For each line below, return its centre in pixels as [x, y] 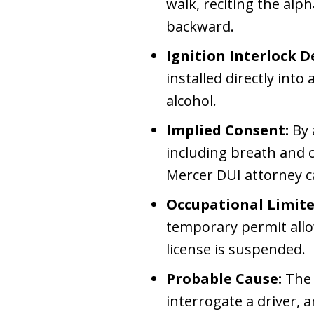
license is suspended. [236, 249]
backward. [200, 26]
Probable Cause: [224, 279]
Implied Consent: [227, 130]
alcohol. [191, 101]
